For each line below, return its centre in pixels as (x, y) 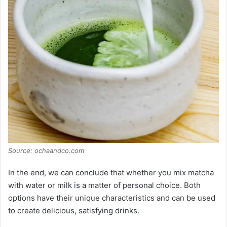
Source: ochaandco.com (46, 150)
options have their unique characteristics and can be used (112, 198)
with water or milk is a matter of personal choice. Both (104, 185)
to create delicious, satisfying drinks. (74, 210)
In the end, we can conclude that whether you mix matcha (111, 172)
